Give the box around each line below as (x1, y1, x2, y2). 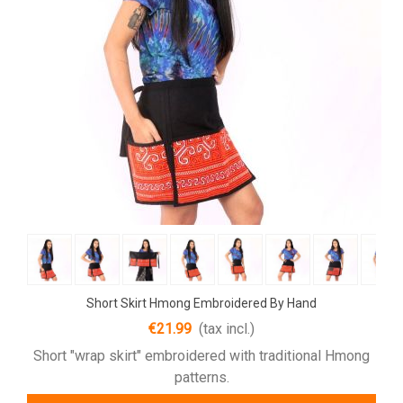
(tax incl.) (199, 319, 255, 337)
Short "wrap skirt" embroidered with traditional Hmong (33, 346, 370, 364)
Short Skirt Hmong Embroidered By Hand (86, 295, 317, 310)
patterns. (174, 368, 229, 386)
